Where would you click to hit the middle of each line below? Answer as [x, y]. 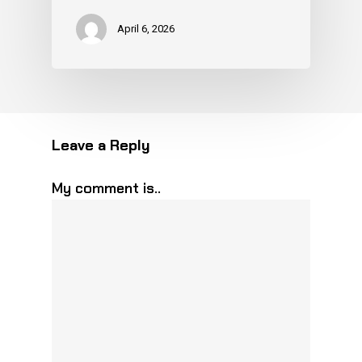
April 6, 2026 [146, 28]
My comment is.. [106, 188]
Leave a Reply [101, 145]
